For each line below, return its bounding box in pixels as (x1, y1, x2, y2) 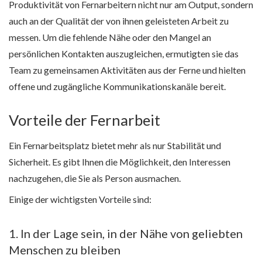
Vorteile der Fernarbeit (9, 111, 160, 129)
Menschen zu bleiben (9, 243, 120, 257)
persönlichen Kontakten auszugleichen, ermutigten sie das (9, 48, 239, 59)
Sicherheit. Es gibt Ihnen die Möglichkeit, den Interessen (9, 156, 230, 168)
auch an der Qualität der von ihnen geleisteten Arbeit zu (9, 15, 229, 26)
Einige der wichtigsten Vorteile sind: (9, 194, 151, 205)
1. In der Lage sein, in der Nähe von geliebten (9, 226, 243, 241)
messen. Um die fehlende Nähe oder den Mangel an (9, 32, 211, 43)
